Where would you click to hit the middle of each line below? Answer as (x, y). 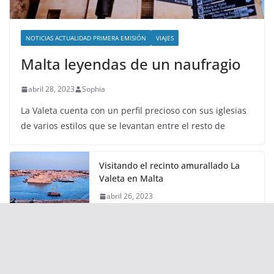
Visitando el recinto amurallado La (169, 172)
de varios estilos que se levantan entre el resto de (123, 132)
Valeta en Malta (131, 185)
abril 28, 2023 (51, 95)
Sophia (94, 95)
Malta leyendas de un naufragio (131, 70)
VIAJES (165, 44)
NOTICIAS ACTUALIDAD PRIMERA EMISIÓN (86, 44)
